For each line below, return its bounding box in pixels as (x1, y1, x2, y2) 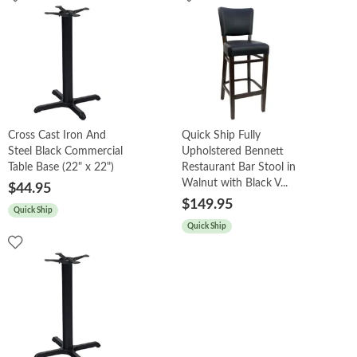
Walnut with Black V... (182, 177, 288, 189)
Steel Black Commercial (8, 145, 123, 157)
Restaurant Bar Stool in (182, 161, 296, 173)
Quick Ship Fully (182, 129, 261, 141)
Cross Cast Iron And (8, 129, 106, 141)
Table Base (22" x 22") (8, 161, 114, 173)
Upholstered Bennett (182, 145, 284, 157)
